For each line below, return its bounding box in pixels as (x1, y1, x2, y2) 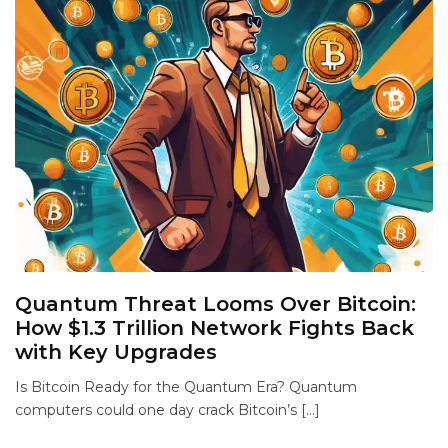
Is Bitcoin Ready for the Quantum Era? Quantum (15, 378, 357, 397)
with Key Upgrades (15, 340, 217, 365)
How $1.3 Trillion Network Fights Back (15, 316, 414, 341)
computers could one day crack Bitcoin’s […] (15, 401, 320, 420)
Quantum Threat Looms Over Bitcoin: (15, 292, 416, 317)
